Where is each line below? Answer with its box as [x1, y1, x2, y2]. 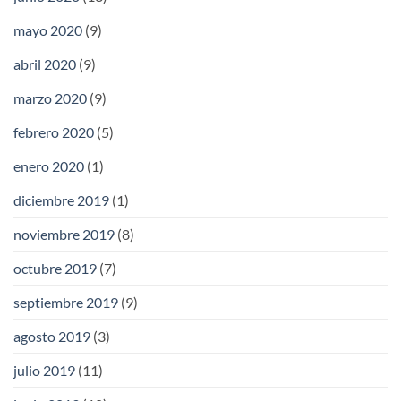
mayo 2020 [13, 21, 82, 39]
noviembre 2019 [13, 226, 115, 243]
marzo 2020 [13, 90, 87, 107]
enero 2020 [13, 158, 84, 175]
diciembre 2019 [13, 192, 109, 209]
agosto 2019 [13, 328, 90, 346]
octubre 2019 [13, 260, 97, 277]
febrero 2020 [13, 124, 94, 141]
